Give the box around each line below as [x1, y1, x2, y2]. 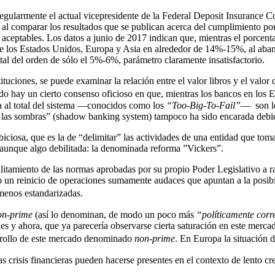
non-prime [134, 233, 175, 244]
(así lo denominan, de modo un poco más [33, 209, 196, 220]
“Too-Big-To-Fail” [166, 100, 241, 111]
